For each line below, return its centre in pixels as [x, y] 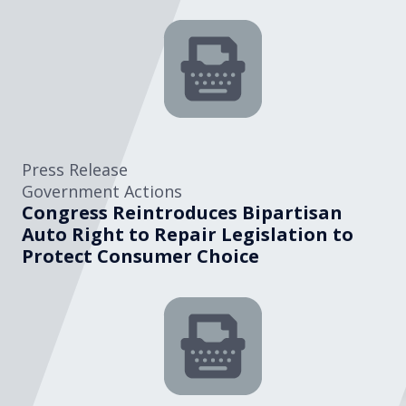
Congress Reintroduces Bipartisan [182, 212]
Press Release [75, 169]
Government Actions [102, 191]
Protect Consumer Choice [140, 256]
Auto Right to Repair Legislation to [188, 234]
